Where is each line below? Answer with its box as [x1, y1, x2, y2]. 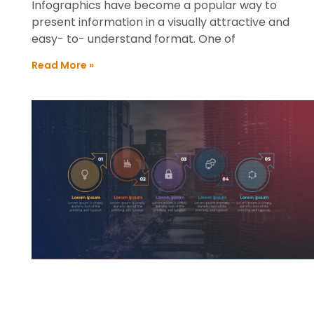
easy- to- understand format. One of [32, 31, 235, 48]
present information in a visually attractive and [32, 14, 289, 31]
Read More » [32, 58, 94, 73]
